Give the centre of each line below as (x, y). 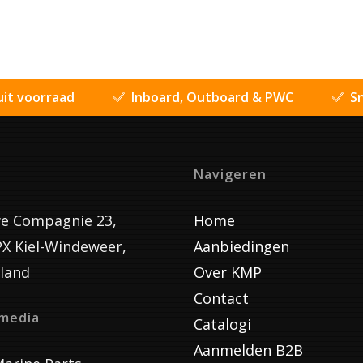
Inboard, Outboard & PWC (212, 97)
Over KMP (228, 272)
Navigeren (230, 174)
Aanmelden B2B (248, 350)
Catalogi (222, 324)
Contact (221, 298)
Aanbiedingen (241, 246)
